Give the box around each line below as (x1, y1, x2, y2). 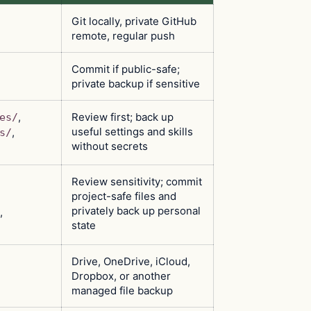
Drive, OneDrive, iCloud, (72, 254, 190, 268)
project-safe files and (72, 189, 176, 203)
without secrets (72, 139, 148, 153)
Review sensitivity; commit (72, 174, 202, 188)
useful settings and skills (72, 124, 193, 138)
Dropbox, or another (72, 269, 171, 283)
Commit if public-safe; (72, 62, 180, 76)
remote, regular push (72, 28, 175, 42)
